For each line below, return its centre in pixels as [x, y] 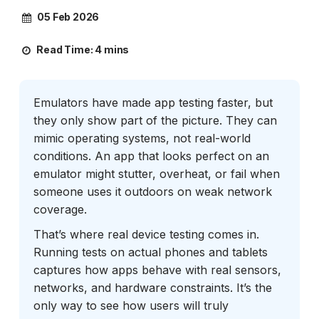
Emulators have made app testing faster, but [153, 102]
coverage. [60, 209]
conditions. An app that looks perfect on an [151, 156]
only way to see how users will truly [131, 305]
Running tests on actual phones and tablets [150, 252]
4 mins [111, 49]
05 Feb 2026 [67, 17]
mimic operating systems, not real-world [142, 138]
